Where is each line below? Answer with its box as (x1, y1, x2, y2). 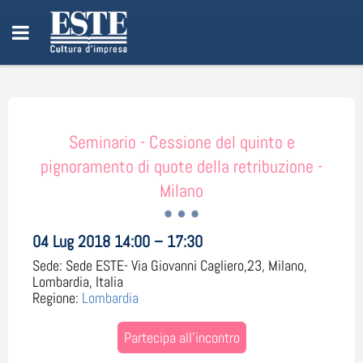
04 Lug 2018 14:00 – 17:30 (32, 231, 203, 252)
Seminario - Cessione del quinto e (68, 130, 295, 153)
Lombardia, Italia (32, 272, 123, 291)
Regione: (32, 288, 79, 307)
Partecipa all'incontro (123, 328, 240, 347)
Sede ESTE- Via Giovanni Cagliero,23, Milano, (66, 256, 307, 275)
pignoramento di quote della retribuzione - (41, 155, 322, 177)
